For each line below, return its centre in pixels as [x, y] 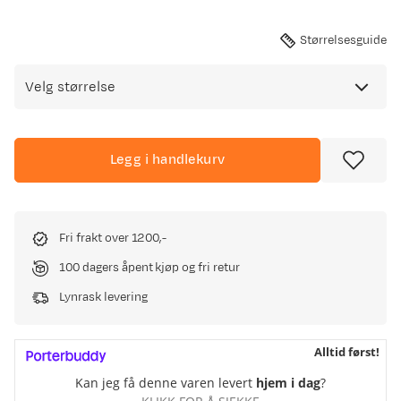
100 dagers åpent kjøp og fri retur [149, 268]
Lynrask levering [103, 297]
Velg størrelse [70, 87]
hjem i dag [288, 382]
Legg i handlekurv [167, 160]
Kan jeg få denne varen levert [166, 382]
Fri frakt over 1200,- [113, 238]
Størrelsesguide [343, 40]
